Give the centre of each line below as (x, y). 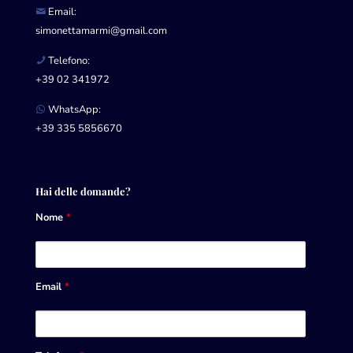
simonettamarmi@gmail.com (101, 30)
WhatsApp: (73, 109)
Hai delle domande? (83, 191)
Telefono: (68, 60)
